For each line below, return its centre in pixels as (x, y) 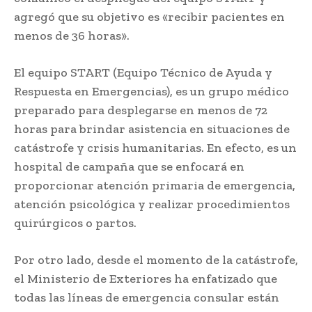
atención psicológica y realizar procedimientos (152, 204)
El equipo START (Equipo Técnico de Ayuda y (143, 72)
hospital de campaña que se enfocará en (129, 166)
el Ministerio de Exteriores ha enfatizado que (146, 278)
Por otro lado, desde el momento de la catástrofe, (156, 259)
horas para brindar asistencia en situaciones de (152, 128)
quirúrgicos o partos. (75, 223)
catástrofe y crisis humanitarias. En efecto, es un (155, 147)
